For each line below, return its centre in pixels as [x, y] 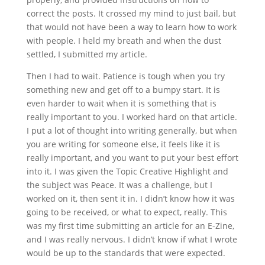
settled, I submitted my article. [87, 54]
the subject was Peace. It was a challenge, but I [119, 185]
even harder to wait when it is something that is [121, 103]
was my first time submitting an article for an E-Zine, [130, 226]
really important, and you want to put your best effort [132, 158]
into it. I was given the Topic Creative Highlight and [127, 171]
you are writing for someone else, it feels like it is [123, 144]
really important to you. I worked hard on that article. [132, 117]
